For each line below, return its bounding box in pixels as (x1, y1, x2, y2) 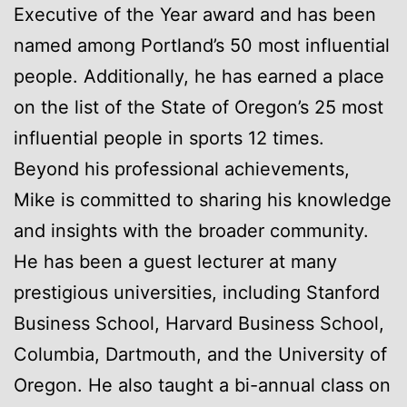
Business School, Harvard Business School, (14, 312, 384, 334)
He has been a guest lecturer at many (14, 250, 337, 273)
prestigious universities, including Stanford (14, 281, 380, 303)
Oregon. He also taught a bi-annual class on (14, 373, 391, 396)
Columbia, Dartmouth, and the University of (14, 342, 387, 365)
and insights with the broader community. (14, 219, 369, 242)
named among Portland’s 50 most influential (14, 34, 390, 56)
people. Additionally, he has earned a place (14, 65, 384, 87)
